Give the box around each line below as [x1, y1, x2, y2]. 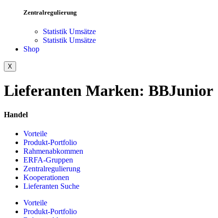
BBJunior [148, 82, 213, 100]
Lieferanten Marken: [4, 82, 148, 100]
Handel [4, 110, 28, 119]
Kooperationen [23, 173, 69, 182]
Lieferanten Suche [23, 182, 79, 190]
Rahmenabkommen [23, 146, 83, 155]
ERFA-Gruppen [23, 155, 73, 164]
